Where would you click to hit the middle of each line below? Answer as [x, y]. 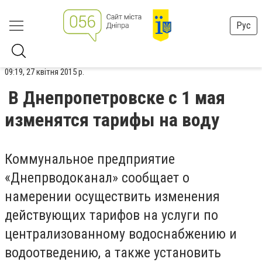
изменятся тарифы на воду [112, 120]
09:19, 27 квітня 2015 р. [44, 72]
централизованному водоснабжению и [121, 234]
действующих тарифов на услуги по [111, 215]
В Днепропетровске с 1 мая [117, 98]
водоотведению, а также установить [113, 253]
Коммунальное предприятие [90, 159]
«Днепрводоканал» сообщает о [97, 178]
